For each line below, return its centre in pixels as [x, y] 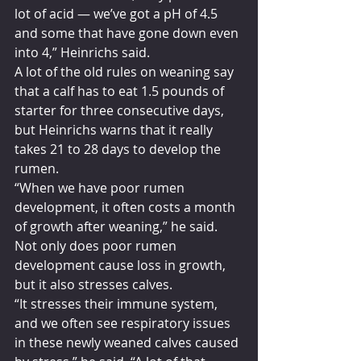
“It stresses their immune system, [118, 303]
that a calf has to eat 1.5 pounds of [121, 91]
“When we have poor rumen [101, 187]
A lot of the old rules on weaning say [126, 71]
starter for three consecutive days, [121, 110]
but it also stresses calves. [93, 284]
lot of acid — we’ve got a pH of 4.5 [118, 13]
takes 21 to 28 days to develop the [119, 149]
